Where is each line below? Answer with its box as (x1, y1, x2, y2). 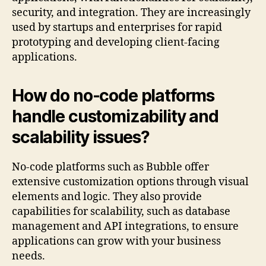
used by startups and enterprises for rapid (12, 21, 222, 35)
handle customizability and (12, 106, 218, 127)
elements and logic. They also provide (12, 190, 202, 204)
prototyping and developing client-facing (12, 36, 220, 50)
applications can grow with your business (12, 235, 221, 249)
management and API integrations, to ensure (12, 220, 239, 234)
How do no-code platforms (12, 85, 215, 106)
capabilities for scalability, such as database (12, 205, 230, 219)
